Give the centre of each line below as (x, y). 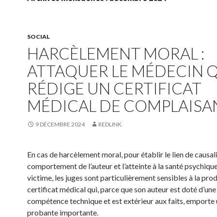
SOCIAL (39, 37)
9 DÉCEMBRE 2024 (60, 124)
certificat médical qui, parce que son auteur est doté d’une (122, 189)
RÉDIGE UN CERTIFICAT (114, 88)
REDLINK (110, 124)
